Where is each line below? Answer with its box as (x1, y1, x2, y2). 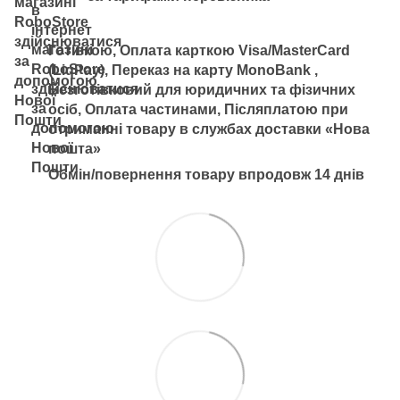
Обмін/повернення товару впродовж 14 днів (48, 166, 364, 183)
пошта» (48, 140, 101, 157)
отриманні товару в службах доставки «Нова (48, 121, 370, 137)
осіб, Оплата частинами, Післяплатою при (48, 101, 348, 118)
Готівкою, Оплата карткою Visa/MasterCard (48, 42, 350, 59)
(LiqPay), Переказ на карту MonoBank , (48, 62, 318, 79)
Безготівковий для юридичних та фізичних (48, 81, 355, 98)
